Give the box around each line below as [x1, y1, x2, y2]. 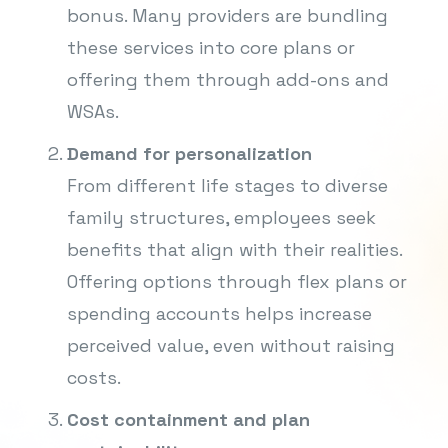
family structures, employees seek [66, 205, 376, 229]
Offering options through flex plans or [66, 269, 407, 293]
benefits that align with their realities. [66, 237, 402, 261]
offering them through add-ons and [66, 67, 389, 91]
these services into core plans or [66, 35, 355, 59]
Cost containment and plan [66, 407, 310, 431]
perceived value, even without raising [66, 333, 395, 357]
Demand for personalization [66, 141, 312, 165]
